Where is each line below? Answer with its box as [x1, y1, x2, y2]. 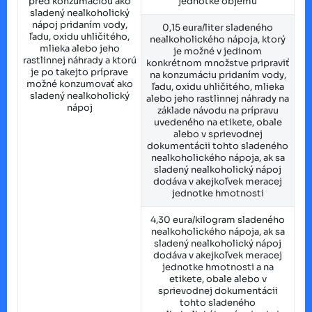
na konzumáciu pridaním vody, [149, 68, 286, 81]
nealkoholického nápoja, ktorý [150, 33, 286, 45]
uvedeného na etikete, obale [153, 116, 282, 128]
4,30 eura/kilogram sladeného [150, 213, 285, 226]
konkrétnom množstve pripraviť [146, 56, 290, 69]
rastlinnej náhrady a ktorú [22, 54, 136, 66]
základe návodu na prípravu [157, 104, 279, 116]
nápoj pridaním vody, [31, 18, 127, 31]
